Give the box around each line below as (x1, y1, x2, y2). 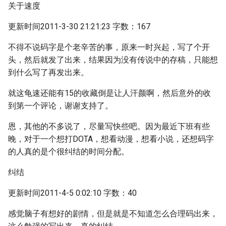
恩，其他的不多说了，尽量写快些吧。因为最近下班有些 (8, 122, 210, 131)
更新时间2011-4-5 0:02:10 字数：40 (8, 188, 137, 198)
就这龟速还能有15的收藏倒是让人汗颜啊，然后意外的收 (8, 88, 211, 98)
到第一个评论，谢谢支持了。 (8, 101, 113, 110)
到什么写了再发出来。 (8, 68, 89, 77)
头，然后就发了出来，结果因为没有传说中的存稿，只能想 (8, 55, 218, 65)
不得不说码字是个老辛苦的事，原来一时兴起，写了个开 (8, 42, 210, 52)
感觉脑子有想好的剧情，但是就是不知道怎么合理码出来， (8, 209, 218, 218)
